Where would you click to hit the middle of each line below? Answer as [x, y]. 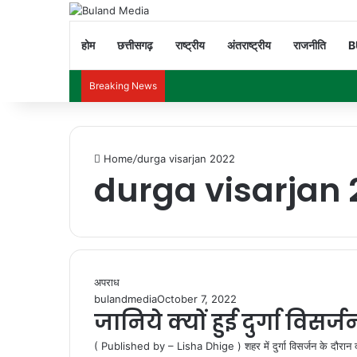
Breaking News [123, 85]
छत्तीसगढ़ [135, 45]
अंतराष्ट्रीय [249, 45]
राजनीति [310, 45]
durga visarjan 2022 [186, 158]
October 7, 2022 [197, 298]
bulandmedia [126, 298]
